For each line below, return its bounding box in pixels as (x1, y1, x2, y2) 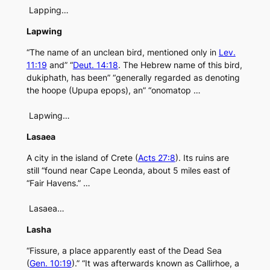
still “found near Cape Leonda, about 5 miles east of (26, 165, 230, 176)
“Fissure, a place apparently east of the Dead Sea (26, 245, 222, 256)
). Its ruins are (175, 152, 229, 163)
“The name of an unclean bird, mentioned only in (26, 47, 219, 58)
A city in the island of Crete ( (26, 152, 138, 163)
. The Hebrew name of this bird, (118, 60, 242, 71)
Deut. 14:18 (72, 60, 118, 71)
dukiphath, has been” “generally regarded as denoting (26, 72, 240, 83)
